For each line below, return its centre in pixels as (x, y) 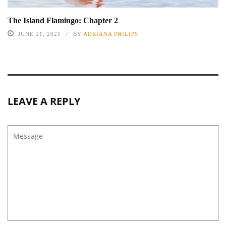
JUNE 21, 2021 (40, 34)
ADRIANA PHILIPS (111, 34)
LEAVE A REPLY (44, 101)
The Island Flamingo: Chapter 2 (63, 20)
